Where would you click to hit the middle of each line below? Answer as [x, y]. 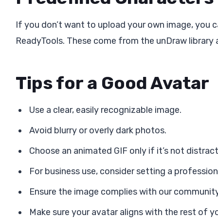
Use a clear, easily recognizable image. [105, 110]
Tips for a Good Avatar [112, 83]
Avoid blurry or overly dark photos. [98, 130]
